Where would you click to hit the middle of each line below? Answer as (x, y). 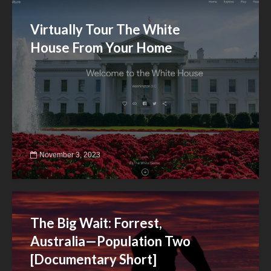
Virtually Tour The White (105, 29)
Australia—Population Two (110, 241)
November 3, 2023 (70, 155)
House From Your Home (101, 47)
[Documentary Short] (93, 259)
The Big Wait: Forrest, (96, 223)
